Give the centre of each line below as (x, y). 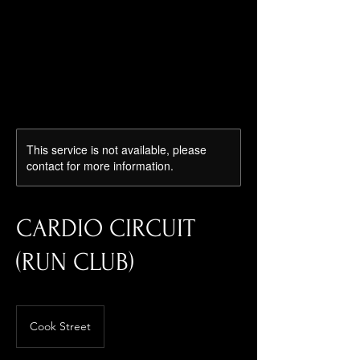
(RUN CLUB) (75, 262)
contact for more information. (100, 166)
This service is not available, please (117, 149)
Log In (24, 28)
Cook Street (60, 326)
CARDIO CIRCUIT (106, 229)
